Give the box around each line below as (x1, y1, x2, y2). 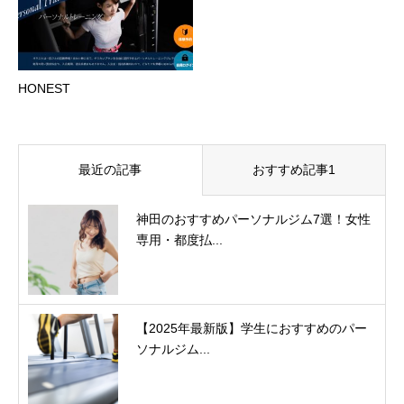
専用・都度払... (136, 232, 223, 247)
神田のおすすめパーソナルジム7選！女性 (136, 211, 371, 226)
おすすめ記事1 (252, 161, 335, 177)
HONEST (18, 80, 70, 96)
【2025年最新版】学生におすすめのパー (136, 320, 367, 335)
